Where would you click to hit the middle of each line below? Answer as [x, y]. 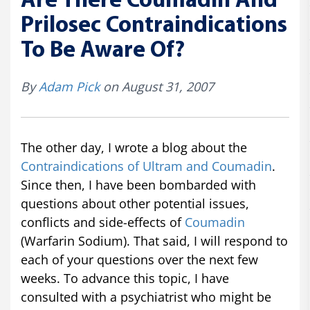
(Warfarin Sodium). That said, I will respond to [154, 241]
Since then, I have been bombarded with [138, 185]
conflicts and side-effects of [103, 222]
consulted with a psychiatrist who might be [146, 297]
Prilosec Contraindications [154, 26]
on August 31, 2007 [157, 86]
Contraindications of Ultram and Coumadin [146, 166]
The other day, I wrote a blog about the [134, 147]
